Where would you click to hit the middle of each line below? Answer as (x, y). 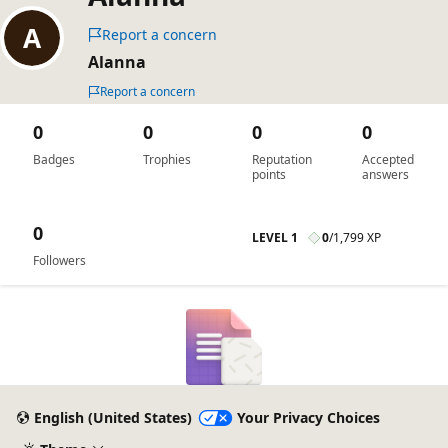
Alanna (117, 62)
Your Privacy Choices (308, 418)
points (269, 174)
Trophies (166, 159)
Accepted (387, 159)
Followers (59, 260)
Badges (54, 159)
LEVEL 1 (275, 237)
